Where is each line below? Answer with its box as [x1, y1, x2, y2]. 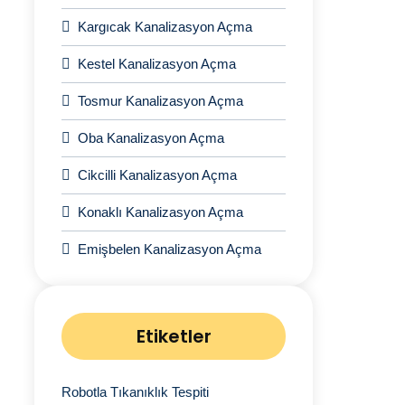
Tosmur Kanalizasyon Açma [78, 93, 243, 108]
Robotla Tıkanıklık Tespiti [61, 384, 209, 400]
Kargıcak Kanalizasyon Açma [78, 19, 252, 34]
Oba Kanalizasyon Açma [78, 130, 224, 146]
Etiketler [136, 324, 212, 349]
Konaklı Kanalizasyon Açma [78, 204, 243, 220]
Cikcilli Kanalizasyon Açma [78, 167, 237, 183]
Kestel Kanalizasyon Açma [78, 56, 236, 71]
